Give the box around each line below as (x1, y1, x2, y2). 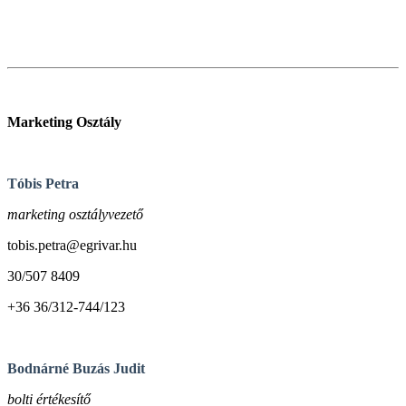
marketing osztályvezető (7, 206, 147, 222)
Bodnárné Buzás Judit (7, 360, 145, 376)
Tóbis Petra (7, 175, 79, 191)
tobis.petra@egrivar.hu (7, 237, 137, 253)
